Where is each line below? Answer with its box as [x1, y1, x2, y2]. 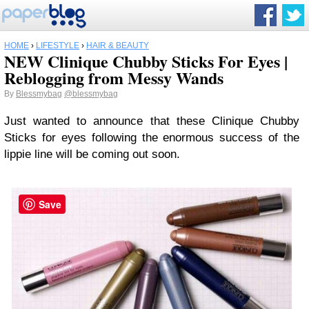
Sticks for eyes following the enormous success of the [4, 131, 299, 144]
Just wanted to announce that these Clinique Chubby [4, 114, 299, 128]
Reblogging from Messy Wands [4, 66, 223, 90]
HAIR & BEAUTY [86, 41, 149, 50]
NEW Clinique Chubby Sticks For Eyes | [4, 49, 288, 73]
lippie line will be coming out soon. [4, 148, 180, 161]
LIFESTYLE [36, 41, 79, 50]
